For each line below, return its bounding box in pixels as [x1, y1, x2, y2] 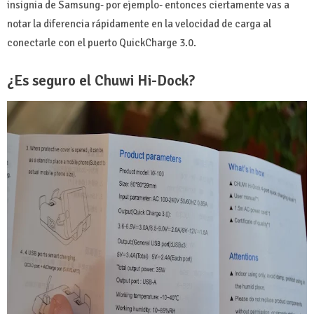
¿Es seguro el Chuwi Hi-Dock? [7, 71, 195, 90]
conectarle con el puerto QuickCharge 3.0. [7, 36, 196, 49]
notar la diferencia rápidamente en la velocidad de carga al [7, 17, 271, 30]
